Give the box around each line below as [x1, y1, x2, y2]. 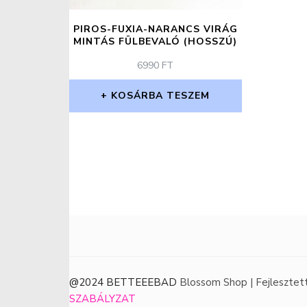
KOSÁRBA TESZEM [111, 88, 210, 102]
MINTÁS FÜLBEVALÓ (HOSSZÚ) [73, 34, 238, 48]
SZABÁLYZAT [69, 291, 136, 306]
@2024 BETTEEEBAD [69, 275, 177, 289]
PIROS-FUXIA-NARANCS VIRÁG [73, 22, 238, 36]
